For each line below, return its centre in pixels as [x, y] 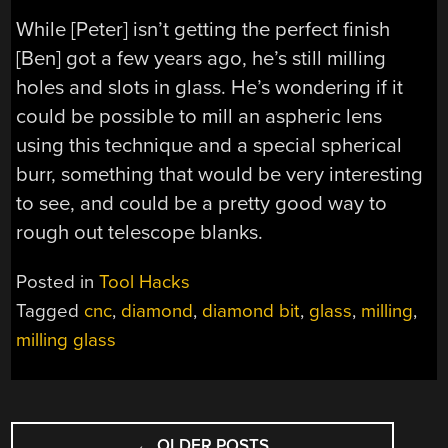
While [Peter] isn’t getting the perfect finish [203, 30]
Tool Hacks [145, 281]
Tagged [50, 310]
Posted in [58, 281]
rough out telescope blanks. [140, 233]
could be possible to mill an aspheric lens [199, 117]
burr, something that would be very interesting [220, 175]
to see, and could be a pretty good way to [202, 204]
